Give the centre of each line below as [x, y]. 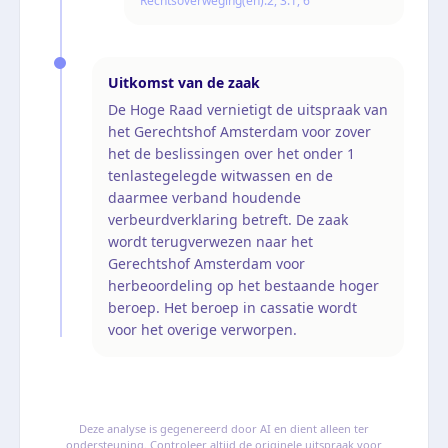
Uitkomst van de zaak [184, 82]
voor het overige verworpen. [202, 329]
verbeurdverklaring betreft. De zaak [228, 219]
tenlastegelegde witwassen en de [220, 175]
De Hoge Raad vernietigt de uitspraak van [248, 109]
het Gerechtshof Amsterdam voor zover [239, 131]
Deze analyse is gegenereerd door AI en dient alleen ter [224, 428]
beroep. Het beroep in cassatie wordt [232, 307]
